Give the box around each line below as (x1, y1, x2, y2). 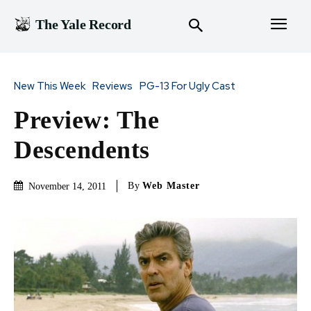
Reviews (92, 78, 133, 93)
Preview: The (14, 106, 159, 134)
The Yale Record (35, 17, 131, 33)
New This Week (14, 78, 85, 93)
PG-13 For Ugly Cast (140, 78, 235, 93)
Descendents (14, 135, 150, 164)
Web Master (142, 180, 200, 192)
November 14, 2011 (28, 180, 106, 192)
